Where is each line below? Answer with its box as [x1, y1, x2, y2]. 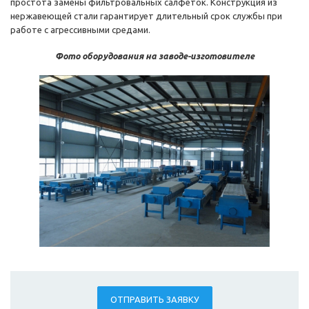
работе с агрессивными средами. [10, 25, 150, 35]
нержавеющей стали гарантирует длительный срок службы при [10, 11, 282, 21]
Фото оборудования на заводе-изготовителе [54, 51, 255, 61]
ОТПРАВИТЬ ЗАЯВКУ [110, 295, 199, 305]
